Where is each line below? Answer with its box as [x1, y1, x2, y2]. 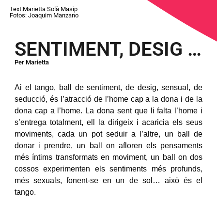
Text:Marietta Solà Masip [10, 5, 77, 13]
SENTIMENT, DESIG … [15, 38, 201, 61]
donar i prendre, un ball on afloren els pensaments [15, 141, 202, 150]
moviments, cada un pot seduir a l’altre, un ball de [15, 130, 202, 139]
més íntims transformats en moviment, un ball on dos [15, 153, 202, 162]
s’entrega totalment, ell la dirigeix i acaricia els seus [15, 118, 202, 127]
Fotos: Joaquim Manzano [10, 11, 78, 19]
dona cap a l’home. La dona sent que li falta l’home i [15, 107, 202, 115]
